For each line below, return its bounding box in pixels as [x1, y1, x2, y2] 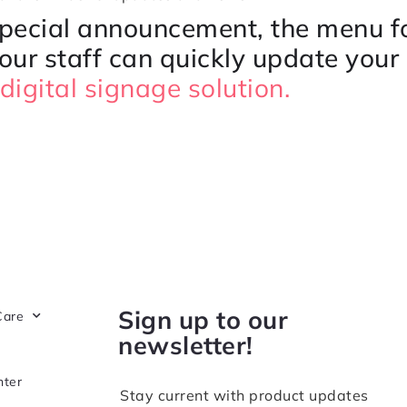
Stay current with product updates [120, 385, 369, 404]
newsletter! [118, 329, 253, 361]
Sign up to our [118, 303, 288, 335]
